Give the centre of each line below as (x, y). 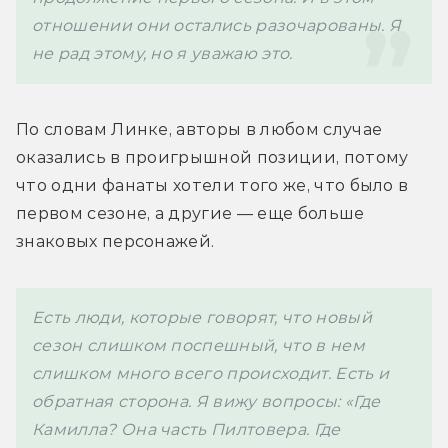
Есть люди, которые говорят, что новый (202, 317)
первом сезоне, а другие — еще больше (190, 213)
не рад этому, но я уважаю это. (162, 53)
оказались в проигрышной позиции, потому (212, 157)
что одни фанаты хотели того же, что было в (212, 185)
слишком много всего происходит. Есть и (211, 373)
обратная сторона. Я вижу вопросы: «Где (206, 401)
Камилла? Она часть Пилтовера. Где (186, 429)
